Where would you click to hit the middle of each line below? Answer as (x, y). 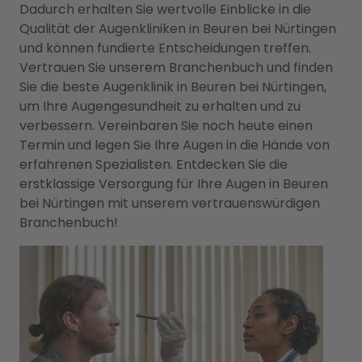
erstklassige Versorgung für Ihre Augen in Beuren (174, 184)
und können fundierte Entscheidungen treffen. (165, 48)
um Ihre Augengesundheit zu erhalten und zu (160, 106)
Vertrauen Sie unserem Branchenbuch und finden (176, 67)
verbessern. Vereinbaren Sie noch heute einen (166, 126)
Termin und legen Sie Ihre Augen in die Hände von (175, 145)
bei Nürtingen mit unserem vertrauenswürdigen (170, 203)
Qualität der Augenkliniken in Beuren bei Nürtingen (178, 29)
